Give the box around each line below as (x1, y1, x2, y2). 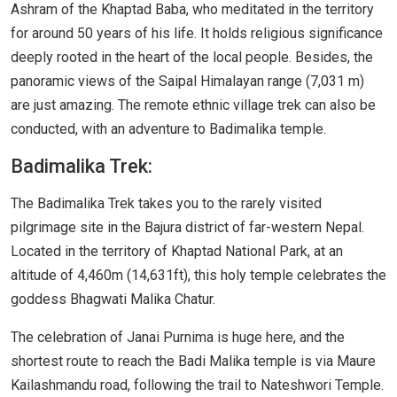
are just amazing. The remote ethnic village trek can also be (11, 97, 376, 114)
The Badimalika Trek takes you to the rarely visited (11, 195, 322, 213)
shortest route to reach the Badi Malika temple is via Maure (11, 353, 376, 370)
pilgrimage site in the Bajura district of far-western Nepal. (11, 219, 364, 237)
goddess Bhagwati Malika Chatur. (11, 291, 215, 308)
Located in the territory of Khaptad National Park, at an (11, 243, 343, 261)
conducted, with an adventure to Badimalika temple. (11, 121, 330, 138)
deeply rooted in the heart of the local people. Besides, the (11, 49, 373, 66)
